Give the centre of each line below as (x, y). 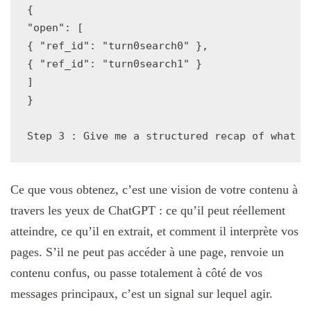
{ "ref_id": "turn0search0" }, (118, 46)
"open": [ (55, 28)
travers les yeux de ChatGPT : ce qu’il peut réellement (148, 211)
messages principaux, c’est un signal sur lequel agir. (142, 294)
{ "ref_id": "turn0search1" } (115, 64)
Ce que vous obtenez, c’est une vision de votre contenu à (154, 190)
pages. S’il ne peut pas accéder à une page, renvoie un (147, 252)
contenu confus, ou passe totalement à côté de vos (136, 273)
